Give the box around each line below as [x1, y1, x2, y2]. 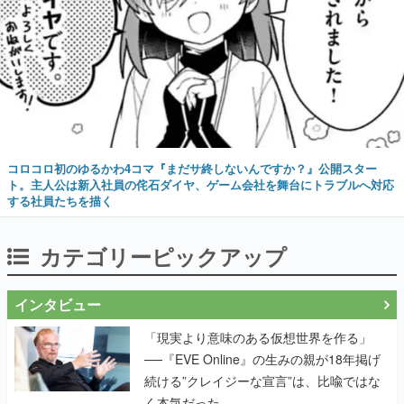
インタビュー [14, 293, 101, 315]
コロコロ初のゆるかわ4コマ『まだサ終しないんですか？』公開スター [7, 159, 377, 177]
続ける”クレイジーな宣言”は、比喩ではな [144, 371, 381, 390]
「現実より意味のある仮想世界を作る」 [144, 327, 372, 346]
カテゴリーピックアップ [40, 240, 287, 271]
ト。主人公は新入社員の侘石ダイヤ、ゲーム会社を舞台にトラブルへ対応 [7, 175, 394, 193]
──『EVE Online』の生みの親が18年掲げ [144, 349, 381, 368]
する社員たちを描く [7, 191, 113, 209]
